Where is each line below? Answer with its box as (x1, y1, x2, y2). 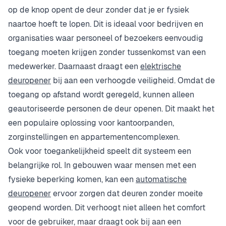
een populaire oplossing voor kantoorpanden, (8, 118, 174, 129)
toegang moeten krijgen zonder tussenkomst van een (8, 47, 206, 58)
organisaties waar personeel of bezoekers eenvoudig (8, 33, 203, 44)
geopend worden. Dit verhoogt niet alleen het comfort (8, 202, 205, 213)
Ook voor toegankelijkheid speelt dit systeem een (8, 146, 191, 157)
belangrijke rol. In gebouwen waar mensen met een (8, 160, 196, 171)
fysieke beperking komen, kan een (8, 174, 136, 185)
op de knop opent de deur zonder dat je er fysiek (8, 5, 189, 16)
